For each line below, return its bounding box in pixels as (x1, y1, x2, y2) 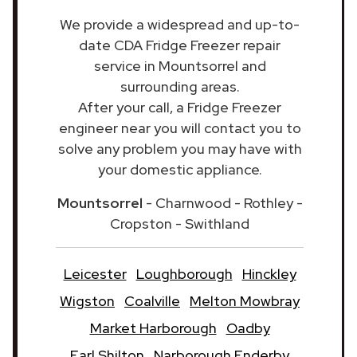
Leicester (63, 264, 127, 283)
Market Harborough (89, 318, 217, 337)
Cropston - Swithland (110, 214, 249, 233)
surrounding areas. (120, 76, 240, 96)
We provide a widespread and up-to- (60, 14, 300, 33)
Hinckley (241, 264, 296, 283)
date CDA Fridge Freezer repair (79, 35, 280, 54)
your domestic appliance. (97, 159, 262, 178)
